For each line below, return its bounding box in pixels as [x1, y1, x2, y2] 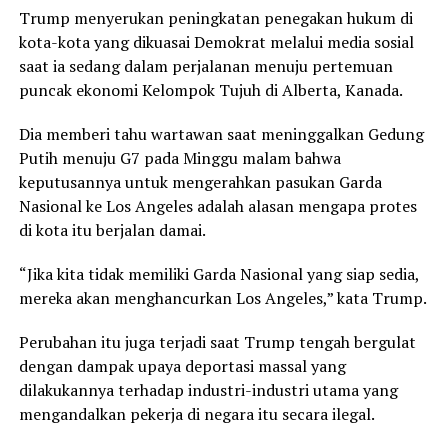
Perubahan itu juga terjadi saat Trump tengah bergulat [18, 330, 416, 353]
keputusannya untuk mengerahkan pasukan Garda [18, 170, 382, 193]
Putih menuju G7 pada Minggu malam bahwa [18, 146, 341, 169]
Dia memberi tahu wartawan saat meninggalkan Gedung [18, 122, 424, 145]
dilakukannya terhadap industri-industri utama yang [18, 378, 398, 401]
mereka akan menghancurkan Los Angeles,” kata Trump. [18, 286, 427, 309]
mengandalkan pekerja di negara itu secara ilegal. [18, 402, 375, 425]
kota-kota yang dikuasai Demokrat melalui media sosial [18, 30, 414, 53]
